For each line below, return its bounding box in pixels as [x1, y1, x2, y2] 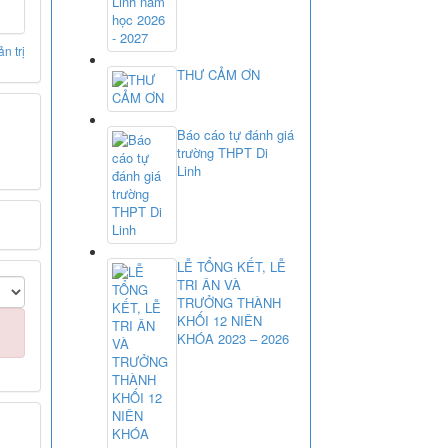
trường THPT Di [177, 142, 268, 162]
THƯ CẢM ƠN [177, 64, 260, 84]
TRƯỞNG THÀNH [177, 292, 281, 312]
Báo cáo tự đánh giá [177, 124, 294, 144]
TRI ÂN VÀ [177, 274, 241, 294]
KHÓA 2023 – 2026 [177, 328, 289, 348]
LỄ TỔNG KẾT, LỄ [177, 256, 286, 276]
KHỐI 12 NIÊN [177, 310, 262, 330]
